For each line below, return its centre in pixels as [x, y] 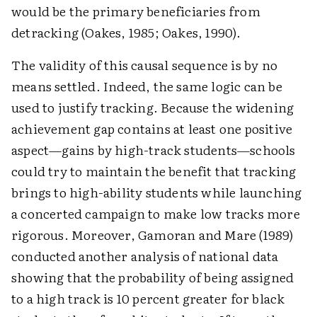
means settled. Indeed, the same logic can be [147, 86]
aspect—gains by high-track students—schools [154, 150]
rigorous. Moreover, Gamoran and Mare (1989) [152, 235]
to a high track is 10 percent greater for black [148, 298]
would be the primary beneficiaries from [136, 11]
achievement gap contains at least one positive [152, 128]
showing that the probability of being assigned [153, 277]
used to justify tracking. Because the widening [153, 107]
